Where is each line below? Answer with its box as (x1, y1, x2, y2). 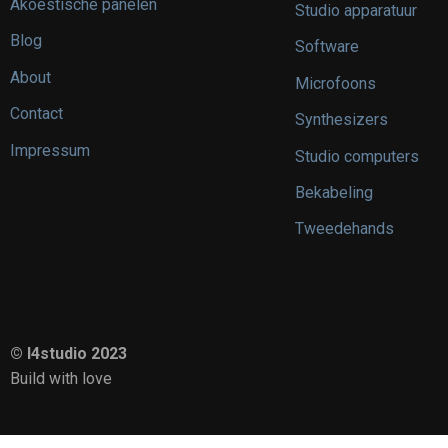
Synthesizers (295, 110, 388, 130)
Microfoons (295, 73, 376, 93)
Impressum (10, 140, 90, 160)
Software (295, 37, 359, 57)
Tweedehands (295, 219, 394, 239)
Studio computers (295, 146, 419, 166)
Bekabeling (295, 183, 373, 203)
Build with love (10, 369, 112, 389)
